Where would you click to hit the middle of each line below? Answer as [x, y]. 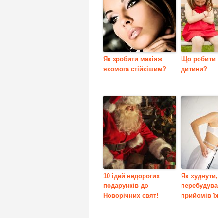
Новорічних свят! [131, 195]
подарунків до [126, 185]
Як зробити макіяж [133, 59]
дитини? [194, 69]
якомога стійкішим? [135, 69]
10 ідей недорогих [131, 176]
